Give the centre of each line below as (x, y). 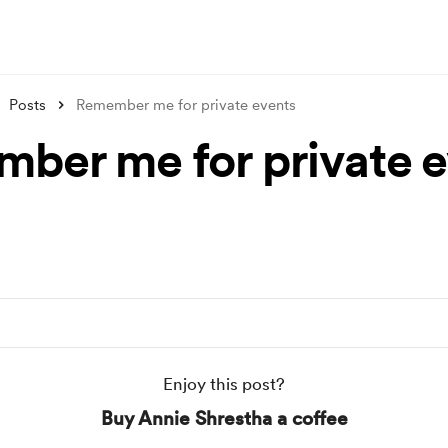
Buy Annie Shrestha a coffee (224, 418)
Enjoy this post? (224, 384)
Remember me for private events (186, 105)
